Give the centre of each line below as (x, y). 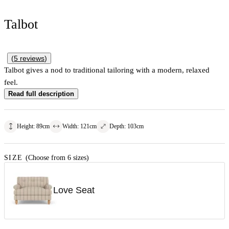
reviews (31, 58)
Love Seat (74, 190)
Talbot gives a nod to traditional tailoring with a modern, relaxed (107, 70)
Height (25, 126)
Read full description (41, 94)
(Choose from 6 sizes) (58, 157)
